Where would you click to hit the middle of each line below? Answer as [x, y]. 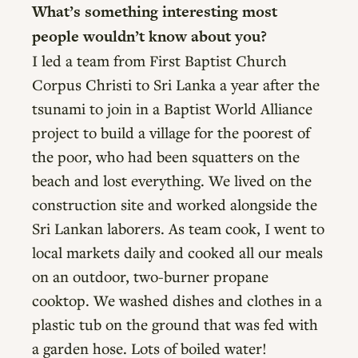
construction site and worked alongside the [175, 204]
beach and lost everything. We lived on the [172, 180]
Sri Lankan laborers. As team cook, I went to [179, 228]
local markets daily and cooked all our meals [178, 252]
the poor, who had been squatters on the [166, 156]
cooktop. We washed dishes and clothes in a [177, 300]
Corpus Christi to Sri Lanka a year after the [176, 84]
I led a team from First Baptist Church [160, 60]
